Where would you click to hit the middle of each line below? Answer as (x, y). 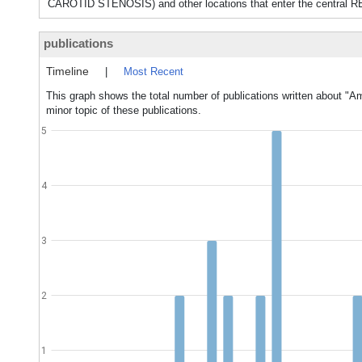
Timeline (67, 71)
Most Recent (154, 72)
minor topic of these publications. (124, 110)
